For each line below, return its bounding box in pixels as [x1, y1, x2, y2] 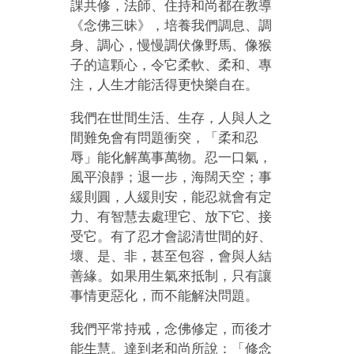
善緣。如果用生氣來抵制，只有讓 [70, 268, 273, 284]
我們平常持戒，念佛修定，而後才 [70, 321, 273, 337]
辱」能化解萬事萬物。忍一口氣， [70, 149, 273, 165]
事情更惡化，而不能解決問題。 [70, 288, 259, 303]
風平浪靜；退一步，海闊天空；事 [70, 169, 273, 185]
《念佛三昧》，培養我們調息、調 [70, 17, 273, 33]
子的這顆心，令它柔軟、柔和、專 [70, 57, 273, 73]
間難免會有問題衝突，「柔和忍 [70, 130, 259, 145]
